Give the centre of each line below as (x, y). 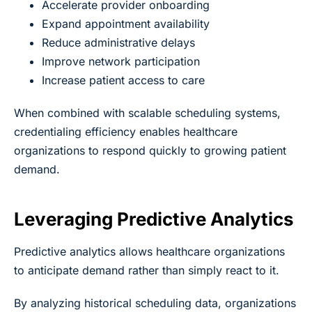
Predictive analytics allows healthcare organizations (149, 251)
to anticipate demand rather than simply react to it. (147, 270)
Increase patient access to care (123, 80)
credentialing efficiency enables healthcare (126, 131)
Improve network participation (121, 61)
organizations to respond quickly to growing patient (150, 150)
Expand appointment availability (126, 23)
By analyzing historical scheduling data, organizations (155, 303)
